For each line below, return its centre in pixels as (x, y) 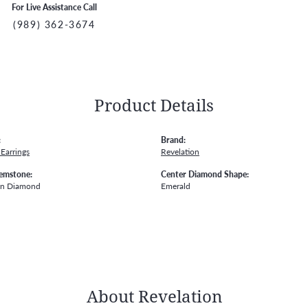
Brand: (173, 139)
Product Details (154, 105)
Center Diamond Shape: (205, 174)
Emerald (176, 185)
